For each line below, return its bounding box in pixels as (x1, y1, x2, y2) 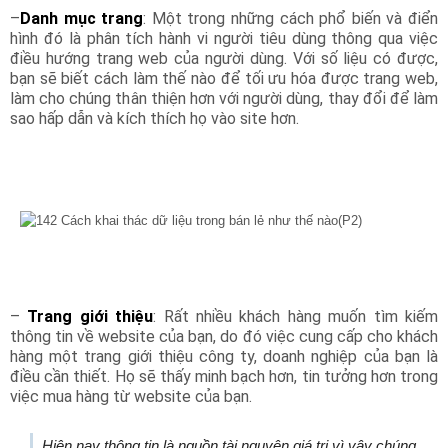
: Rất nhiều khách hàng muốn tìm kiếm (153, 306, 439, 326)
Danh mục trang (20, 8, 144, 28)
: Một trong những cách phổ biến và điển (143, 8, 439, 28)
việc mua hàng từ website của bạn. (10, 386, 252, 406)
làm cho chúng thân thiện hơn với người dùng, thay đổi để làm (10, 88, 438, 108)
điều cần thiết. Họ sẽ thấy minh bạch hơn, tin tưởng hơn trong (10, 366, 438, 386)
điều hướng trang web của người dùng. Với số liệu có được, (10, 48, 438, 68)
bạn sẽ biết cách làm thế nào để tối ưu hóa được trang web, (10, 68, 438, 88)
